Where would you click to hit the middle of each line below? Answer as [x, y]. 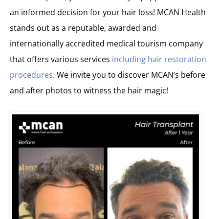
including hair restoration [159, 59]
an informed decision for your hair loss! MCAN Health [108, 12]
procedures [31, 75]
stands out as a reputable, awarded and [83, 28]
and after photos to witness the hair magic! [90, 90]
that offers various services [61, 59]
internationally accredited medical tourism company [106, 43]
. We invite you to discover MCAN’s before [129, 75]
